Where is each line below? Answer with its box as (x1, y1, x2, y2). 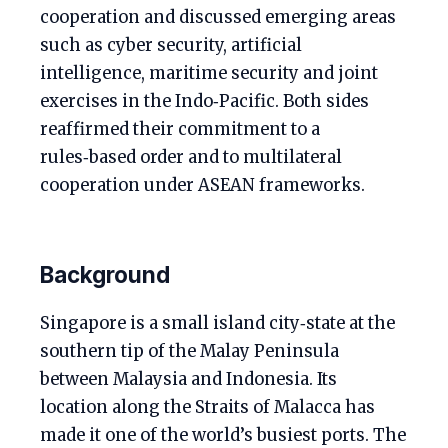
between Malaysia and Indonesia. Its (40, 369, 337, 391)
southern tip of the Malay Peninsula (40, 341, 339, 363)
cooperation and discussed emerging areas (40, 7, 396, 29)
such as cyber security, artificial (40, 35, 302, 57)
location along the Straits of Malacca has (40, 397, 375, 419)
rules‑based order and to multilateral (40, 147, 342, 169)
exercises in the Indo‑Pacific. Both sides (40, 91, 369, 113)
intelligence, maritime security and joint (40, 63, 378, 85)
